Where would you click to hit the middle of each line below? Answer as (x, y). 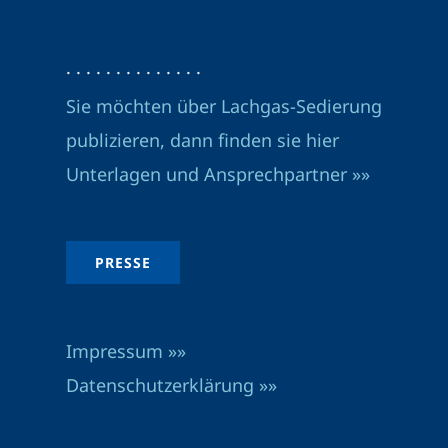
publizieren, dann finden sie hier (202, 140)
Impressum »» (125, 351)
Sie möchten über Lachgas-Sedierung (223, 106)
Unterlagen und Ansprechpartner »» (220, 174)
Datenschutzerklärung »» (171, 385)
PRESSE (122, 262)
